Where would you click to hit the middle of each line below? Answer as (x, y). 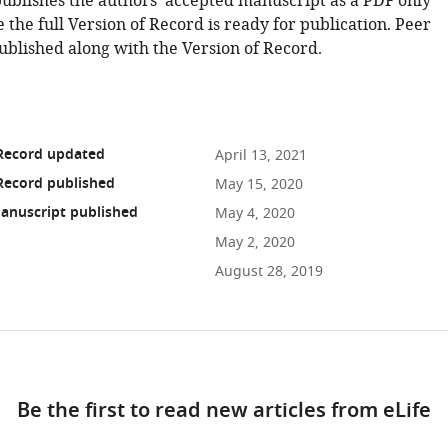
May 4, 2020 (254, 213)
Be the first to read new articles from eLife (224, 412)
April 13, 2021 (260, 155)
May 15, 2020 (258, 184)
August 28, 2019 (268, 271)
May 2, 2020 (254, 242)
